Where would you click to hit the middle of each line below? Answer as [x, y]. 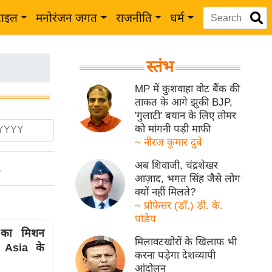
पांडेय [146, 219]
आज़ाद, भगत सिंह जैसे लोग [188, 179]
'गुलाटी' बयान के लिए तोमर [186, 116]
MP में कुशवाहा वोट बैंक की [188, 89]
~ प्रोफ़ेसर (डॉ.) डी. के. [179, 206]
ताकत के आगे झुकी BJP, [184, 102]
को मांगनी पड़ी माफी [173, 129]
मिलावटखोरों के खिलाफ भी [186, 242]
